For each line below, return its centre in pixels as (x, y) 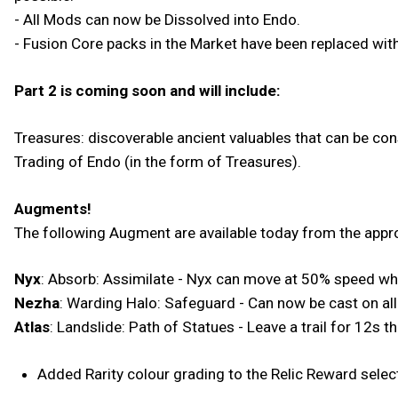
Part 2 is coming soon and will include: (147, 90)
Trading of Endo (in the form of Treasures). (158, 161)
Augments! (53, 208)
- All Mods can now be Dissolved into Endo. (157, 19)
